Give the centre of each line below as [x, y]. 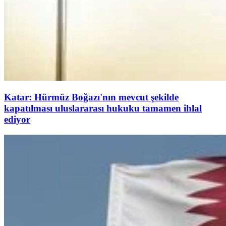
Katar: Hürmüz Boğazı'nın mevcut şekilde [91, 97]
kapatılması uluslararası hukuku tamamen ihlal [103, 108]
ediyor [17, 120]
